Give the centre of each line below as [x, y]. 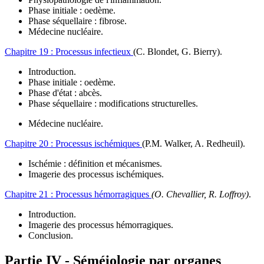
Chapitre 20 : [30, 143]
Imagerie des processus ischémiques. [96, 174]
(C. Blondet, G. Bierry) [176, 51]
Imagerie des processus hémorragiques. [101, 225]
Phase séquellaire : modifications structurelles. [113, 103]
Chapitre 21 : [30, 194]
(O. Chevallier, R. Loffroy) [200, 194]
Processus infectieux [94, 51]
